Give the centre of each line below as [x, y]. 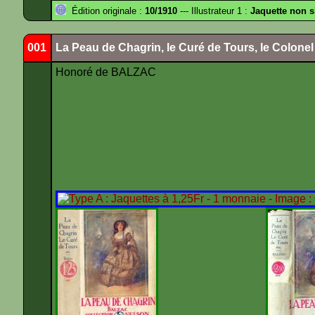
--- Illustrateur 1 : [214, 11]
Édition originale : [105, 11]
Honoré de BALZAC [107, 72]
